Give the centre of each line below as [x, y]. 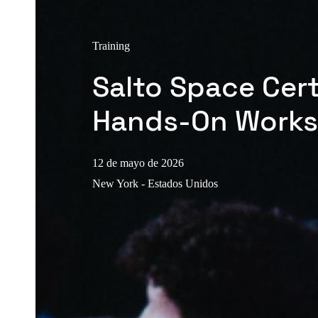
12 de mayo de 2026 [138, 163]
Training [111, 45]
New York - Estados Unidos [155, 183]
